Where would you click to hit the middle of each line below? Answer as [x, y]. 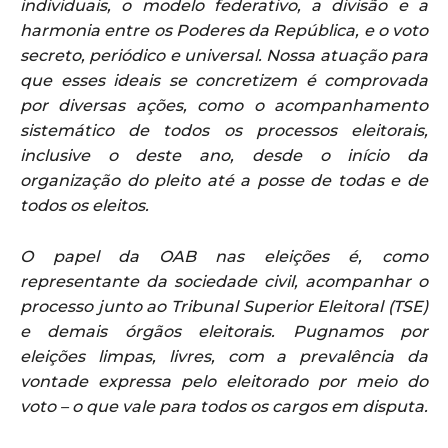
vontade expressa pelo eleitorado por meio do [224, 381]
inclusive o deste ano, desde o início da [224, 155]
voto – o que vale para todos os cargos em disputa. [224, 406]
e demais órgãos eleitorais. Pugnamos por [224, 331]
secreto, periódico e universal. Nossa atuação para [224, 55]
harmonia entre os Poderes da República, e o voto [224, 30]
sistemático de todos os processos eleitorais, [224, 130]
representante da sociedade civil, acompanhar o [224, 281]
